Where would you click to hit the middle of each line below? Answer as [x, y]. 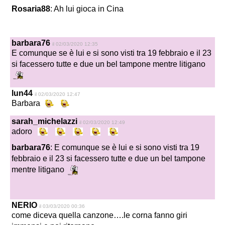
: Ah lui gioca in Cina [87, 9]
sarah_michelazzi [44, 122]
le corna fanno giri [155, 215]
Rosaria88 [31, 9]
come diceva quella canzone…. [68, 215]
